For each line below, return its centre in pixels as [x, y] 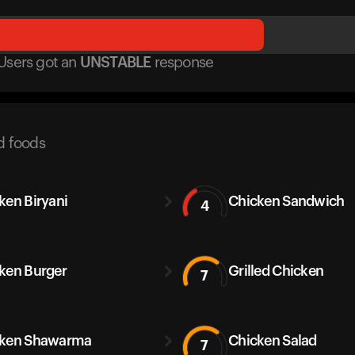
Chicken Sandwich [286, 201]
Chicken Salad [273, 340]
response [184, 63]
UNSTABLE [115, 63]
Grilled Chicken [276, 271]
